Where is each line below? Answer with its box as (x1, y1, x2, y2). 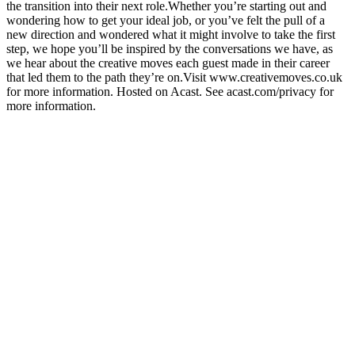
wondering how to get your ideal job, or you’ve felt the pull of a (6, 13, 325, 27)
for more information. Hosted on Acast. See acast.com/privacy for (6, 84, 334, 98)
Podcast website (6, 113, 86, 127)
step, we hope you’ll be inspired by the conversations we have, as (6, 41, 333, 55)
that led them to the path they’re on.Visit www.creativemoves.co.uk (6, 70, 342, 84)
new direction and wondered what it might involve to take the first (6, 27, 335, 41)
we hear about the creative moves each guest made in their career (6, 55, 330, 70)
